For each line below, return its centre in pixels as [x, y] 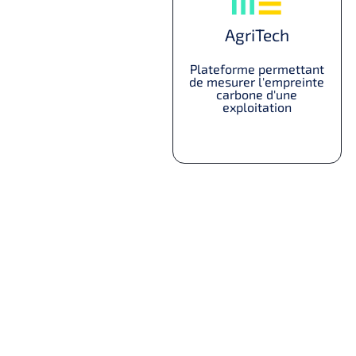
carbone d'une [257, 95]
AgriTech [257, 35]
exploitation [257, 107]
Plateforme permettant [257, 69]
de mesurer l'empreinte [257, 82]
